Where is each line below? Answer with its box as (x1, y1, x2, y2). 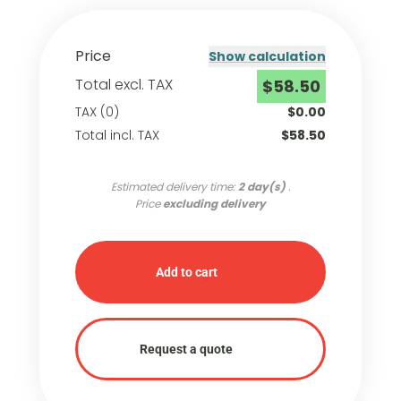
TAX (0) (75, 103, 119, 122)
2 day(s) (237, 179, 286, 195)
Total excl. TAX (75, 74, 173, 96)
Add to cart (155, 265, 218, 280)
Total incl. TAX (75, 126, 159, 145)
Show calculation (209, 47, 326, 66)
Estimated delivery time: (110, 179, 238, 195)
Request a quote (140, 342, 233, 357)
